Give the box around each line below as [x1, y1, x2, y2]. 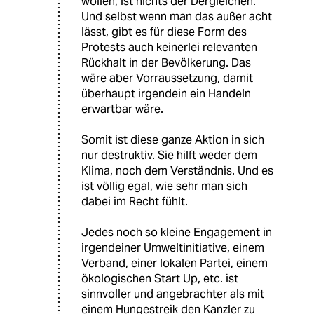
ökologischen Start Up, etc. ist [81, 271, 238, 287]
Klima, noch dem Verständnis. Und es [81, 163, 273, 179]
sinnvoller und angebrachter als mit [81, 287, 264, 302]
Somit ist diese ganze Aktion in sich [81, 132, 264, 148]
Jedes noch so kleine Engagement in [81, 225, 272, 240]
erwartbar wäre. [81, 102, 163, 117]
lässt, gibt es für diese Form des [81, 25, 247, 40]
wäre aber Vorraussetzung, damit [81, 71, 253, 86]
